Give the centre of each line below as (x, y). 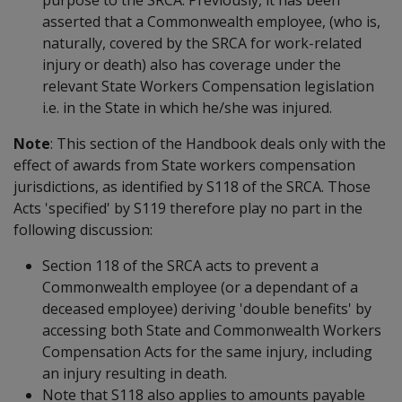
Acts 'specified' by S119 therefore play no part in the (188, 208)
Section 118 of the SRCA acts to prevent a (180, 265)
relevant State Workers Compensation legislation (208, 86)
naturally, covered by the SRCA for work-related (202, 43)
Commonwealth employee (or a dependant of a (200, 287)
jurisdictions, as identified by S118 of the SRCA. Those (192, 186)
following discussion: (83, 229)
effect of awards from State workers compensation (184, 165)
